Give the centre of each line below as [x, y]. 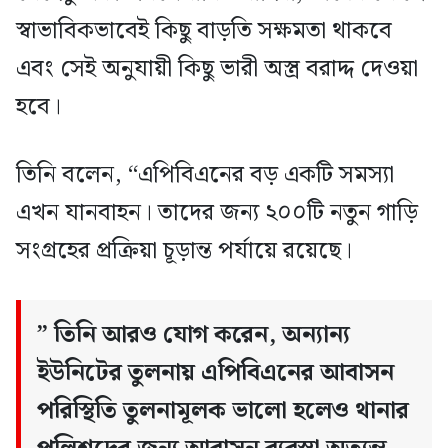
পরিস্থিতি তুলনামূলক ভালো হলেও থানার [223, 411]
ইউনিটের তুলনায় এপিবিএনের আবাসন [215, 373]
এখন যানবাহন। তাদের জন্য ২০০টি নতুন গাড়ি [217, 213]
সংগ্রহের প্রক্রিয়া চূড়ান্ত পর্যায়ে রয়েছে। [184, 251]
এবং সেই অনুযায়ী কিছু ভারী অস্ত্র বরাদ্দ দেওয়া [217, 69]
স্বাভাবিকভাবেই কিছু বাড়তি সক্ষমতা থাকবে [204, 31]
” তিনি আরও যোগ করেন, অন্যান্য [193, 335]
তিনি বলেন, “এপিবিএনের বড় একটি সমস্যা [205, 175]
